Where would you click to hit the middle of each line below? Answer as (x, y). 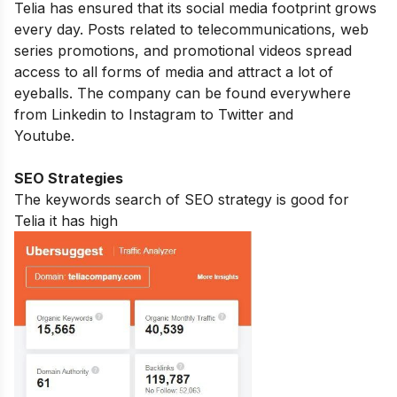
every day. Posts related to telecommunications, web (191, 29)
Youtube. (148, 135)
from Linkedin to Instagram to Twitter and (154, 114)
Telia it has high (68, 220)
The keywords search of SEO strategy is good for (182, 199)
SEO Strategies (69, 178)
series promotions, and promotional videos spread (183, 50)
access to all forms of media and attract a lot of (174, 71)
